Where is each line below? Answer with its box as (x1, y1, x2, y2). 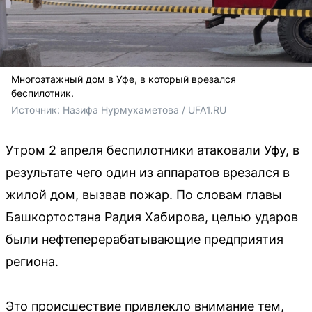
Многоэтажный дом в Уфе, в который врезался (11, 73, 236, 85)
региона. (6, 254, 58, 269)
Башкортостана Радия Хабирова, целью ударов (6, 210, 298, 224)
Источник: (11, 104, 63, 116)
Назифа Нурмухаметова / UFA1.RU (63, 104, 226, 116)
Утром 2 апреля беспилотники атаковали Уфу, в (6, 143, 299, 157)
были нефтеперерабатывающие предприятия (6, 232, 283, 247)
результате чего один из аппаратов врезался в (6, 165, 290, 180)
